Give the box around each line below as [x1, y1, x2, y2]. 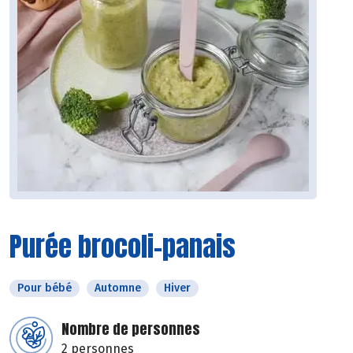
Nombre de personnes [61, 318, 200, 340]
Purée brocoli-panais [9, 226, 236, 267]
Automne [95, 281, 141, 295]
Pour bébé [17, 281, 72, 295]
